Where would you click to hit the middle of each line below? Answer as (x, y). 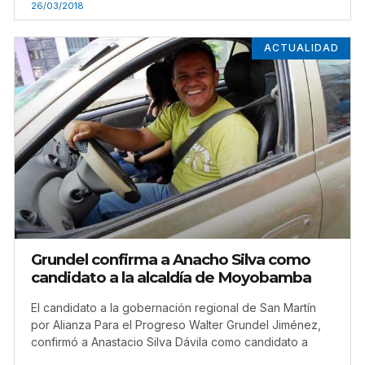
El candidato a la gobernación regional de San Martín (174, 308)
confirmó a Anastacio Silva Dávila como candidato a (169, 342)
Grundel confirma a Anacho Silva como (171, 260)
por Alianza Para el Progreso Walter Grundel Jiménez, (176, 325)
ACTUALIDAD (301, 48)
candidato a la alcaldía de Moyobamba (171, 278)
